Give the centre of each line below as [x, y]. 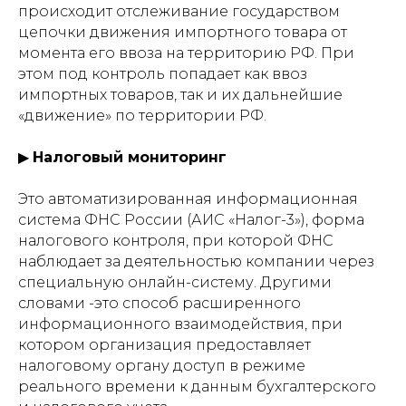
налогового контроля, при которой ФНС [176, 241]
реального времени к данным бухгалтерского [197, 387]
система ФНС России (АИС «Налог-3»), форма [191, 220]
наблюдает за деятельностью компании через [196, 261]
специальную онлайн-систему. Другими [175, 282]
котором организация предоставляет [164, 345]
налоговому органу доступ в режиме [162, 366]
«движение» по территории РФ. [142, 116]
